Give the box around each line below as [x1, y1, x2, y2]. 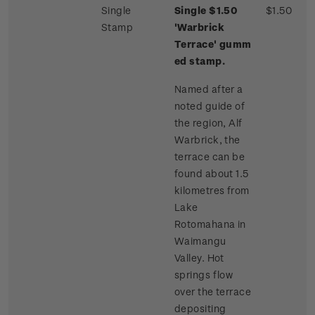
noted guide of [174, 100, 245, 112]
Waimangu [174, 235, 226, 247]
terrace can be [174, 150, 245, 163]
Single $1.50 [174, 4, 238, 17]
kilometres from [174, 184, 250, 197]
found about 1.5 [174, 167, 249, 180]
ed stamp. [174, 55, 225, 67]
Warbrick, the [174, 134, 240, 146]
